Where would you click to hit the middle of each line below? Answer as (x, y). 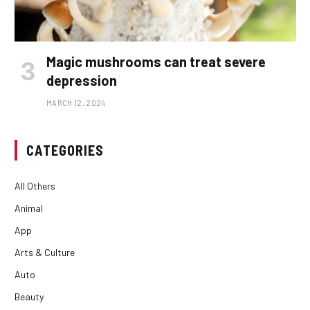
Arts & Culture (45, 253)
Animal (29, 208)
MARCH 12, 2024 (76, 103)
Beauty (29, 297)
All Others (35, 186)
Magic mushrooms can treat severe (156, 62)
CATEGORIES (65, 151)
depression (82, 81)
